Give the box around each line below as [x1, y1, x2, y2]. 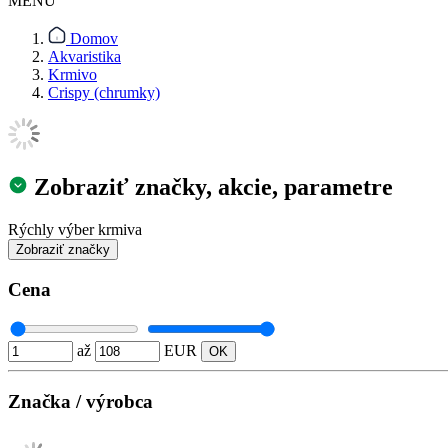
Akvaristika [48, 48, 121, 65]
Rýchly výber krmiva [8, 220, 142, 238]
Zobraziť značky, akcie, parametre [28, 173, 393, 200]
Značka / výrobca [8, 390, 153, 412]
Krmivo [48, 66, 97, 83]
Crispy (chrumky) [48, 84, 160, 101]
